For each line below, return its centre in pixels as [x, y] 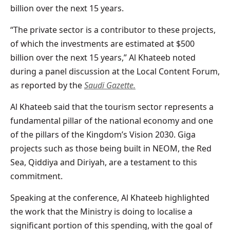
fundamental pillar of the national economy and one [112, 121]
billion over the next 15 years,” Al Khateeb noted [103, 58]
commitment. [36, 176]
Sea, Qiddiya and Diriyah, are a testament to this [104, 162]
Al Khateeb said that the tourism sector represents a [112, 107]
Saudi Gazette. [110, 85]
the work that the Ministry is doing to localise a [101, 212]
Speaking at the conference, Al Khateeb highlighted [110, 198]
